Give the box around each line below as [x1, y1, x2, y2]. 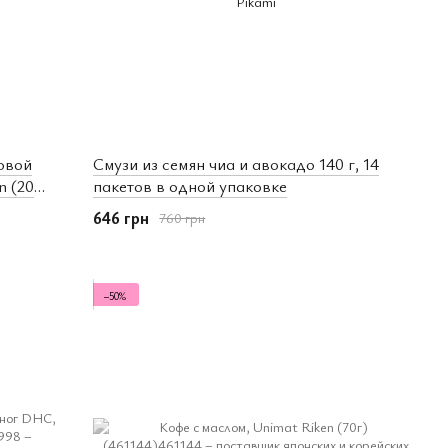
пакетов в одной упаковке [93, 173, 288, 197]
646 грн [93, 205, 150, 229]
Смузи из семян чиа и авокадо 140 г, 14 [93, 151, 380, 175]
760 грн [159, 208, 206, 228]
